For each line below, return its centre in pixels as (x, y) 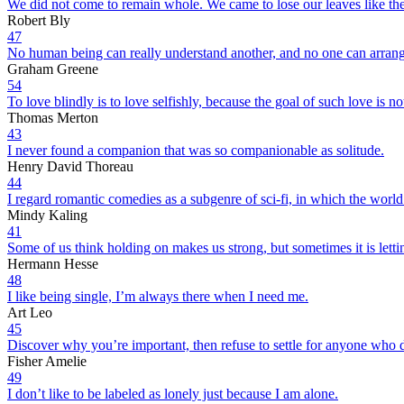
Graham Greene (53, 69)
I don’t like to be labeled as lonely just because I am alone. (173, 393)
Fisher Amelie (47, 361)
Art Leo (30, 312)
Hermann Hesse (53, 263)
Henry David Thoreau (70, 166)
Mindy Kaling (47, 215)
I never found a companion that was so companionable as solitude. (196, 150)
